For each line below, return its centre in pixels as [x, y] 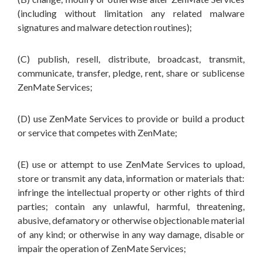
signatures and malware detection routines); [105, 27]
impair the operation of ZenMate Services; [102, 248]
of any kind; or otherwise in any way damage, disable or [131, 234]
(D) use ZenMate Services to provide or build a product [131, 118]
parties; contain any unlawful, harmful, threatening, [131, 206]
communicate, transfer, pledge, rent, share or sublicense [131, 73]
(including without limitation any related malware [131, 13]
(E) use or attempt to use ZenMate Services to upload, [131, 164]
